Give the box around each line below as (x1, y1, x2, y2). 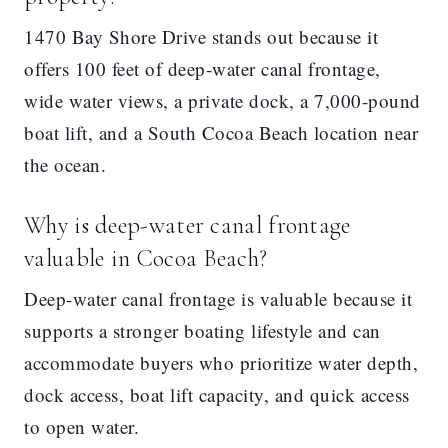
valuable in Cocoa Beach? (24, 244, 268, 274)
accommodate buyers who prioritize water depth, (24, 350, 418, 376)
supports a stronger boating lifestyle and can (24, 318, 381, 344)
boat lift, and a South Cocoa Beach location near (24, 120, 418, 146)
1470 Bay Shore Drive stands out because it (24, 24, 378, 50)
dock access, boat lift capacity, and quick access (24, 382, 410, 408)
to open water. (24, 414, 139, 440)
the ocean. (24, 152, 106, 178)
